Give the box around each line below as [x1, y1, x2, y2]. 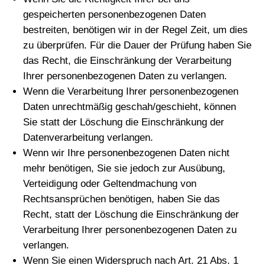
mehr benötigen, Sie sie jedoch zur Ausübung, [23, 163, 226, 174]
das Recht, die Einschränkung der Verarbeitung [23, 55, 232, 66]
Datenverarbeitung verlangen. [23, 132, 154, 143]
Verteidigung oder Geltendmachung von [23, 178, 197, 189]
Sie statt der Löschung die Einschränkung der [23, 117, 225, 128]
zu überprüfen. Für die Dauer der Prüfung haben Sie [23, 40, 252, 51]
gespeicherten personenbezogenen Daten [23, 9, 206, 20]
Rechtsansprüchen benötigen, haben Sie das [23, 193, 221, 205]
